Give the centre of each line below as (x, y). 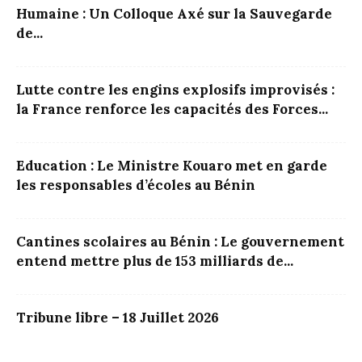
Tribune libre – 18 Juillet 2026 (118, 318)
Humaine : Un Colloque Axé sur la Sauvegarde (174, 14)
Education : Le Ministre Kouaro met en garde (172, 166)
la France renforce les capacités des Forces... (172, 109)
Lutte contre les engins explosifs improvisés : (175, 90)
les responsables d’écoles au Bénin (136, 185)
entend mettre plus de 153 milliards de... (155, 261)
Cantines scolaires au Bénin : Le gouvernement (180, 242)
